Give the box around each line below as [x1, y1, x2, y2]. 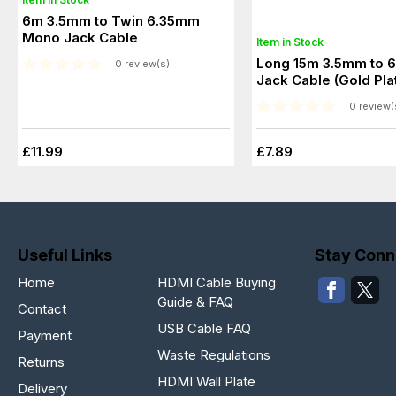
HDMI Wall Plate [157, 372, 255, 390]
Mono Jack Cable [22, 29, 138, 47]
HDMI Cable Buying [157, 273, 276, 291]
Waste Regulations [157, 346, 270, 363]
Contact [18, 300, 66, 317]
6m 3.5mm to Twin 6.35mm [22, 12, 200, 30]
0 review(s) [115, 57, 170, 71]
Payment [18, 326, 72, 344]
